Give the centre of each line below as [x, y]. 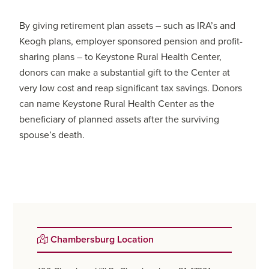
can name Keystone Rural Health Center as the [117, 104]
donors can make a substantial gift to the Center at [125, 73]
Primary [64, 236]
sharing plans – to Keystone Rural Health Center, [121, 57]
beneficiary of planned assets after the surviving [119, 120]
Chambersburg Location [101, 240]
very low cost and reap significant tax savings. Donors [131, 89]
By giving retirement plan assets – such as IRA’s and [128, 26]
